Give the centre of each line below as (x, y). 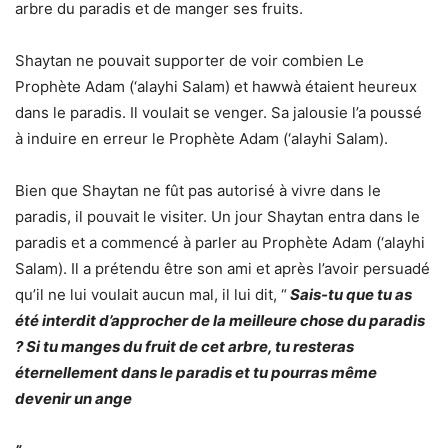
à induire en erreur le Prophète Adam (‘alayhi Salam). (201, 138)
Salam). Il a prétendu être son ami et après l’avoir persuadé (222, 268)
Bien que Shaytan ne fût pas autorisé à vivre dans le (198, 190)
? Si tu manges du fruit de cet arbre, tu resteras (184, 346)
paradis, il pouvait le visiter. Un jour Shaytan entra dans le (217, 216)
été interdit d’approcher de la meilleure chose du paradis (220, 320)
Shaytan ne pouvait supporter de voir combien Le (189, 60)
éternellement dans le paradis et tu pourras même (196, 372)
